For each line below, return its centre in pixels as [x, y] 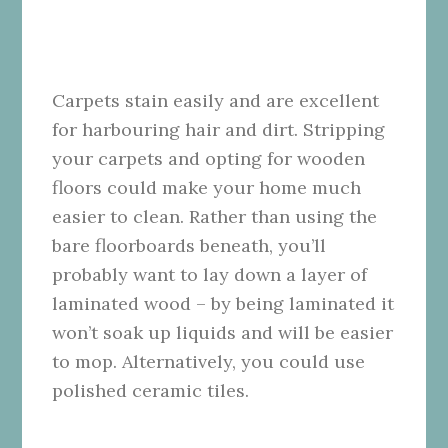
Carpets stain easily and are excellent [216, 100]
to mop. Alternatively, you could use [209, 361]
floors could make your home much [207, 187]
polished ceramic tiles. [151, 390]
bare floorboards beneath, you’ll [189, 245]
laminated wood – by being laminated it [223, 303]
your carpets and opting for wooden [209, 158]
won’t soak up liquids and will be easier [223, 332]
